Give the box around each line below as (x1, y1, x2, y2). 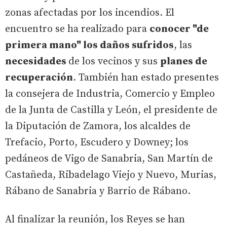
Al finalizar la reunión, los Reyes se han (5, 213, 185, 226)
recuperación (5, 71, 73, 84)
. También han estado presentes (73, 71, 219, 84)
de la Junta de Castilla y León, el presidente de (5, 104, 217, 117)
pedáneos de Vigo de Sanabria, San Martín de (5, 153, 213, 165)
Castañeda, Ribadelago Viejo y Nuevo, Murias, (5, 169, 216, 181)
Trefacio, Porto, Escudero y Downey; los (5, 136, 188, 149)
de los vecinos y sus (68, 55, 160, 68)
